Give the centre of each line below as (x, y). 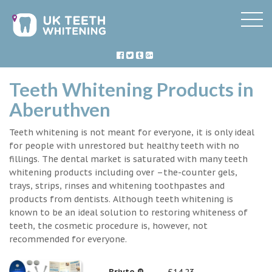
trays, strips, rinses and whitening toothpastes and (117, 185)
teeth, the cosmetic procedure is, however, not (108, 226)
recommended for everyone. (68, 239)
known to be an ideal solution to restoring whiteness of (128, 212)
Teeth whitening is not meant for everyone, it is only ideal (132, 132)
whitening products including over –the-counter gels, (123, 172)
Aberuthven (60, 109)
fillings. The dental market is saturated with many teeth (128, 159)
